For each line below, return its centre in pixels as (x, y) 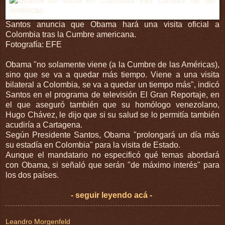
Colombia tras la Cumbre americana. (71, 34)
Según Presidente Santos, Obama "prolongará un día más (113, 135)
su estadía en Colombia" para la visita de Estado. (93, 145)
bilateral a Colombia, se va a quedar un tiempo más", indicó (113, 84)
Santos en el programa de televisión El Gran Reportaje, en (113, 94)
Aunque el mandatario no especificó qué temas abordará (113, 155)
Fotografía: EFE (34, 44)
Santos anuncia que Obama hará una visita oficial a (113, 24)
